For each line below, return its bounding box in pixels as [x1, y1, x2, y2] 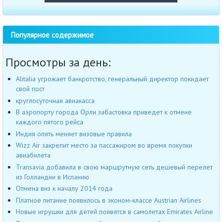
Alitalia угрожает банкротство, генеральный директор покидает [16, 74, 209, 84]
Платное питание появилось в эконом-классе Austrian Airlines [16, 195, 201, 205]
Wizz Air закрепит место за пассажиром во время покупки [16, 141, 192, 150]
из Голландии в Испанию [16, 172, 89, 181]
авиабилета [16, 151, 51, 160]
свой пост [16, 84, 45, 94]
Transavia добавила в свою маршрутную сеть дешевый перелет [16, 162, 213, 171]
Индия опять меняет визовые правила [16, 129, 132, 138]
